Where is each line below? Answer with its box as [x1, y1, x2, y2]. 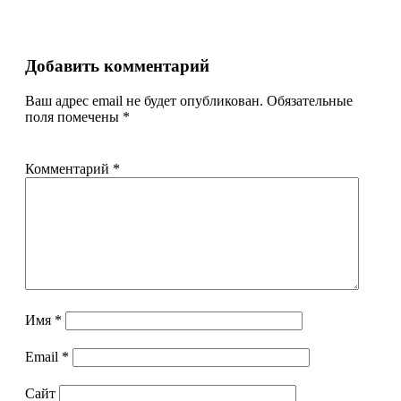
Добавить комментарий [25, 56, 209, 76]
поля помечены [25, 108, 123, 124]
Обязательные [267, 92, 353, 108]
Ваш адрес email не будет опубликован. [25, 92, 263, 108]
